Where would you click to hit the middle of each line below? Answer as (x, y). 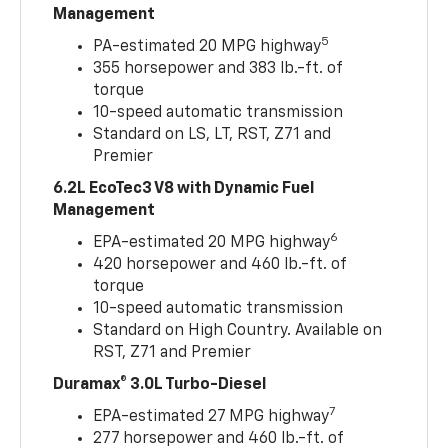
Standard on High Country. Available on (238, 330)
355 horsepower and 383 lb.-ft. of (218, 68)
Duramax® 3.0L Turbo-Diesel (160, 384)
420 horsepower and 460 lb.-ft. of (220, 264)
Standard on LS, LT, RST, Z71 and (212, 134)
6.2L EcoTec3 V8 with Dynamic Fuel (184, 188)
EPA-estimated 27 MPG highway (211, 416)
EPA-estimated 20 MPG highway (212, 242)
